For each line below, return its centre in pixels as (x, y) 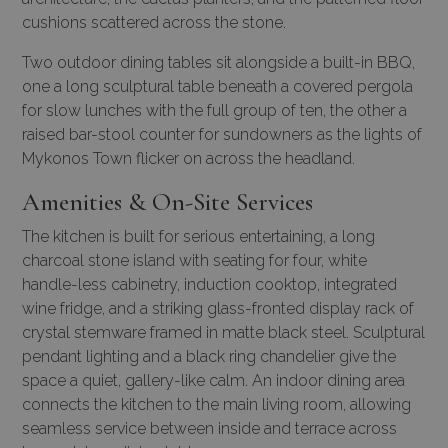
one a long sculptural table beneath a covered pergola (217, 86)
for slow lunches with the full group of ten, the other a (214, 110)
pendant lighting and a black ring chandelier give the (209, 356)
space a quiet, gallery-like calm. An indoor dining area (213, 380)
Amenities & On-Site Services (167, 201)
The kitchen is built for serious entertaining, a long (198, 236)
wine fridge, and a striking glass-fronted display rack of (218, 308)
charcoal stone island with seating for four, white (194, 260)
